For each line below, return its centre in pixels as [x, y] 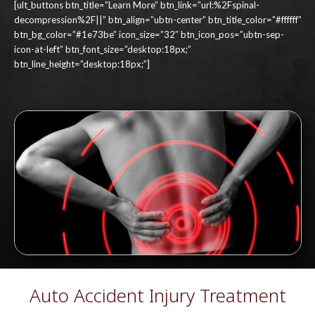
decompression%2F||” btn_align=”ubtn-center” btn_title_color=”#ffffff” [157, 20]
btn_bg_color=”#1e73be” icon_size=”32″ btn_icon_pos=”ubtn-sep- [149, 35]
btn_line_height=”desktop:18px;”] [82, 64]
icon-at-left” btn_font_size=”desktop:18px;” [102, 50]
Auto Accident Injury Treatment [157, 295]
